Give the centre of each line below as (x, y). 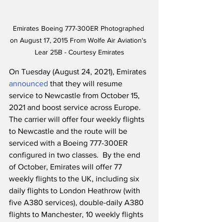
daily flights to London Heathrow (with (76, 191)
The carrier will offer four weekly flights (78, 119)
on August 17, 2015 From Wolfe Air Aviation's (79, 40)
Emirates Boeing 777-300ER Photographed (79, 28)
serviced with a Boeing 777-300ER (69, 143)
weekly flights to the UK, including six (75, 179)
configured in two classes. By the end (76, 155)
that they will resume (86, 84)
